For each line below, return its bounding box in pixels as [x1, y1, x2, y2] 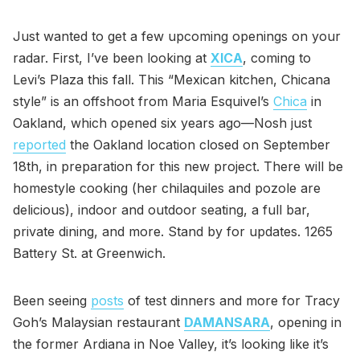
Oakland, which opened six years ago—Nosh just [13, 114, 312, 131]
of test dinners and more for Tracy [124, 292, 340, 309]
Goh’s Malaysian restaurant [13, 313, 184, 330]
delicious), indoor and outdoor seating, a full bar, [13, 201, 310, 218]
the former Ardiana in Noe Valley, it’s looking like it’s [13, 335, 329, 352]
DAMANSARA [184, 313, 270, 330]
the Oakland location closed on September [66, 136, 330, 153]
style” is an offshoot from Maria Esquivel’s [13, 92, 273, 109]
